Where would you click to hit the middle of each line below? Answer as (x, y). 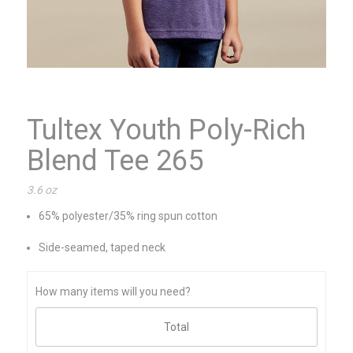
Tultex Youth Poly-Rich (166, 130)
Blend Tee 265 (115, 160)
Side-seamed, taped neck (103, 247)
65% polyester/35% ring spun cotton (128, 216)
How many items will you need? (113, 291)
